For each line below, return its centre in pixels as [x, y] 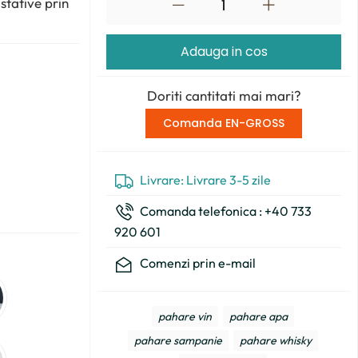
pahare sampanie [178, 340]
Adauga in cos [224, 52]
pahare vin [185, 316]
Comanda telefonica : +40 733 [225, 211]
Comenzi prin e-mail [197, 263]
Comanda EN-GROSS [224, 123]
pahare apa [259, 316]
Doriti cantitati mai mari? [224, 95]
